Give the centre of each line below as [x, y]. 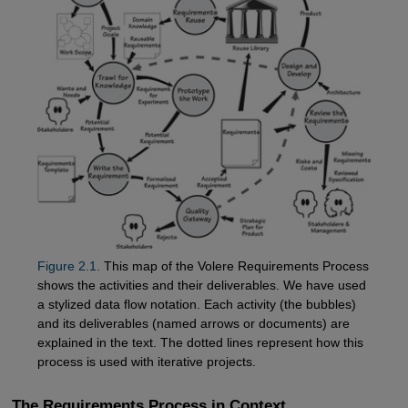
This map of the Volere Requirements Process [234, 265]
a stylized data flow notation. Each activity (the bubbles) [196, 304]
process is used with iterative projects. [146, 361]
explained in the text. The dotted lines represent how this [200, 342]
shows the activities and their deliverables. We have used [201, 285]
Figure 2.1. [68, 265]
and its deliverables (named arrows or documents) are [193, 323]
